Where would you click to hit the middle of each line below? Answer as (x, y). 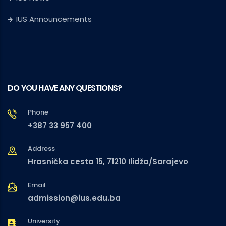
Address (41, 149)
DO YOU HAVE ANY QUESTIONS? (65, 88)
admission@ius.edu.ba (74, 198)
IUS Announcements (54, 19)
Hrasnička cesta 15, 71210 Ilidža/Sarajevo (108, 162)
